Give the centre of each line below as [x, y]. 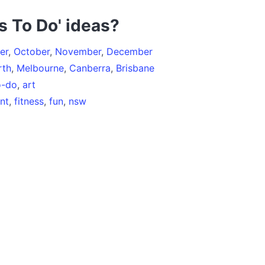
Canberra [90, 68]
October [32, 51]
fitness [29, 101]
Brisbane [135, 68]
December [130, 51]
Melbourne [40, 68]
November [78, 51]
